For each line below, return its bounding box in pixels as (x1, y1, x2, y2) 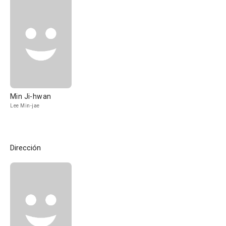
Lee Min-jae (10, 103, 40, 108)
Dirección (10, 143, 41, 152)
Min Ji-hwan (10, 92, 51, 100)
